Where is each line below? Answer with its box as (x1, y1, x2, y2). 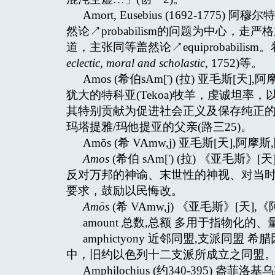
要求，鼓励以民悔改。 (66, 184, 183, 197)
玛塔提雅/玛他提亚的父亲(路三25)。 (66, 120, 252, 133)
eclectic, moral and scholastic (66, 56, 205, 69)
